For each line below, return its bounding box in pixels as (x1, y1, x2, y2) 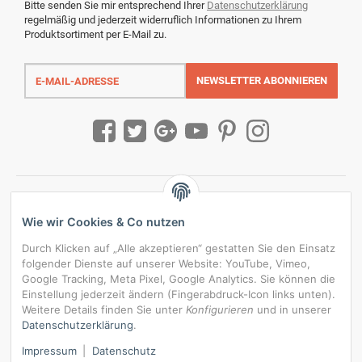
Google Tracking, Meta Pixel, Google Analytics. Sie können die (22, 271, 335, 285)
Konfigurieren (186, 302, 254, 316)
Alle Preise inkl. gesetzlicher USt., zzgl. (75, 329, 254, 342)
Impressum (22, 343, 77, 357)
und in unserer (254, 302, 331, 316)
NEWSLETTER (196, 74, 261, 87)
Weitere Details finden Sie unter (22, 302, 186, 316)
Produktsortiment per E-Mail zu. (24, 28, 166, 41)
